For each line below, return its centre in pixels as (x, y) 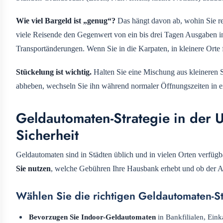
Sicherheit (47, 135)
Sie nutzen (33, 169)
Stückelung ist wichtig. (54, 72)
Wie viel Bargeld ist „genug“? (66, 21)
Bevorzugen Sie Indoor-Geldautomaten (93, 217)
